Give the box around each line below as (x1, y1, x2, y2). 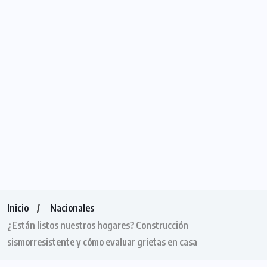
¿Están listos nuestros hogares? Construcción (7, 219, 188, 232)
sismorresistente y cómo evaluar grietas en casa (7, 236, 197, 249)
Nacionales (50, 202, 94, 215)
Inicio (7, 202, 29, 215)
